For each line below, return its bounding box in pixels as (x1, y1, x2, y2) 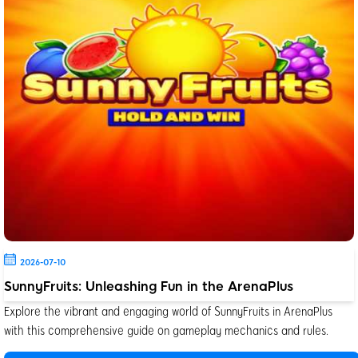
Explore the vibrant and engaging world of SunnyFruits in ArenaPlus (4, 302, 332, 318)
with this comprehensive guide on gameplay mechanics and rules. (4, 321, 328, 337)
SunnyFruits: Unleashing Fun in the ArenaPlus (4, 278, 293, 294)
